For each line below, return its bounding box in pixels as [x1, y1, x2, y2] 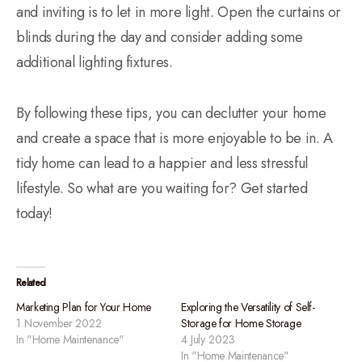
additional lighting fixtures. [16, 51, 173, 73]
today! [16, 202, 53, 224]
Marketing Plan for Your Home [16, 298, 151, 315]
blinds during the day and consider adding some [16, 26, 303, 48]
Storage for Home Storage [181, 314, 301, 331]
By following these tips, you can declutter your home [16, 102, 326, 124]
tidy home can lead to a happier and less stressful [16, 152, 309, 174]
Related [16, 275, 46, 290]
